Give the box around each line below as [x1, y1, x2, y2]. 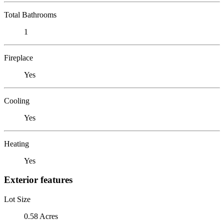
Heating [4, 139, 29, 148]
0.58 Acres [24, 211, 58, 220]
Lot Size [4, 194, 30, 203]
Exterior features [4, 174, 72, 185]
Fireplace [4, 53, 33, 62]
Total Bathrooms [4, 10, 56, 19]
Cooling [4, 96, 29, 105]
